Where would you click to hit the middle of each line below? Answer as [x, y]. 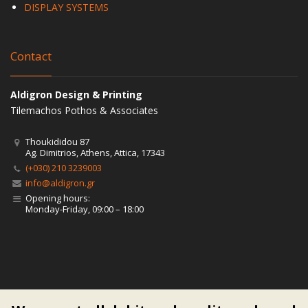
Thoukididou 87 [57, 142]
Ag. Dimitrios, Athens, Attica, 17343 [95, 153]
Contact [31, 56]
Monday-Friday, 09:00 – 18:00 [85, 209]
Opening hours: [58, 198]
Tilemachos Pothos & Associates [84, 110]
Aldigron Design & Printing [76, 95]
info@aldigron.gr [60, 183]
